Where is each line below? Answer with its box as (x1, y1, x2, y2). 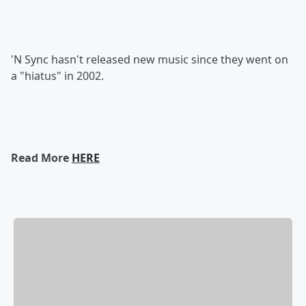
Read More (11, 150, 72, 165)
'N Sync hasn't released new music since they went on (11, 52, 288, 67)
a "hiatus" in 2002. (11, 68, 104, 83)
